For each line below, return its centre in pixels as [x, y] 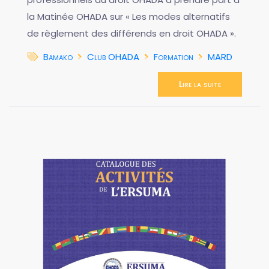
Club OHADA [113, 57]
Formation [174, 57]
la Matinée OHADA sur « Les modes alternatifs [128, 17]
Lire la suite [200, 84]
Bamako [58, 57]
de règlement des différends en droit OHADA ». [131, 34]
